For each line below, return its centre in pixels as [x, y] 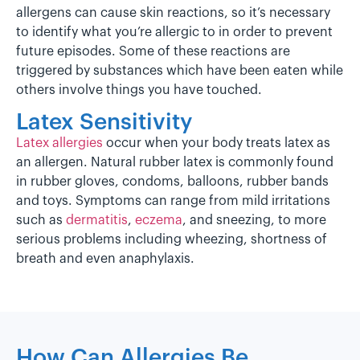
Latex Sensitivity [104, 122]
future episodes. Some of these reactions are [153, 51]
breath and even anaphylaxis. [105, 258]
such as [41, 220]
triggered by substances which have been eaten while [180, 70]
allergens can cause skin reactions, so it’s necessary [173, 12]
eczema [159, 220]
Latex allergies [59, 143]
